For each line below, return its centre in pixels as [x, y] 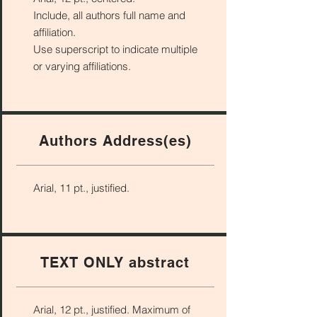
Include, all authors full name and [109, 15]
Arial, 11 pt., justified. [81, 188]
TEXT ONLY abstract [115, 263]
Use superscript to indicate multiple [115, 49]
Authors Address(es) [115, 141]
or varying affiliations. [82, 66]
